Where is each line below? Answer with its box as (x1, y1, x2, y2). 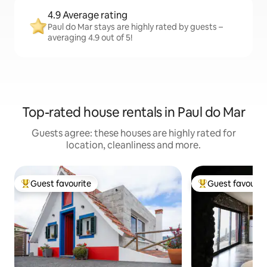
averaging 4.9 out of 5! (48, 32, 132, 43)
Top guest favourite (21, 183, 97, 194)
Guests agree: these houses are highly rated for (31, 127, 236, 139)
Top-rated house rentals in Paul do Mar (21, 104, 246, 121)
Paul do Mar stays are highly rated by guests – (48, 21, 223, 32)
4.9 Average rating (48, 9, 128, 21)
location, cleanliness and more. (66, 139, 201, 151)
